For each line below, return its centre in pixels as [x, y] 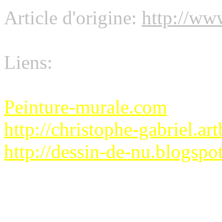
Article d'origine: [73, 17]
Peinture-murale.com [85, 107]
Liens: [28, 62]
